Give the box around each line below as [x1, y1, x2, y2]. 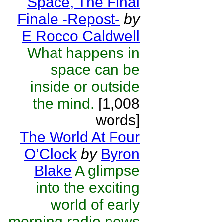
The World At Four [20, 129, 140, 145]
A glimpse [75, 163, 140, 179]
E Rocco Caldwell [22, 28, 140, 44]
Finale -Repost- [17, 11, 120, 27]
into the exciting [36, 179, 140, 196]
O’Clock [24, 146, 77, 162]
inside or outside [30, 78, 140, 95]
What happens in [27, 45, 140, 61]
